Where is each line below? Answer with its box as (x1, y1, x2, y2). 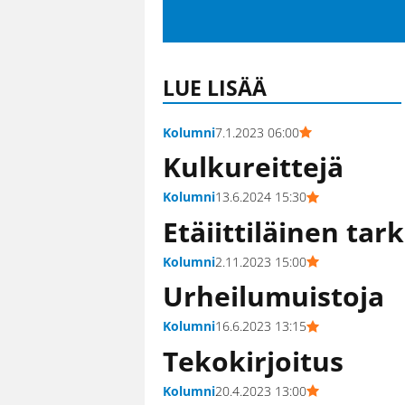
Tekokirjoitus (163, 342, 344, 380)
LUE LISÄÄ (163, 72, 267, 102)
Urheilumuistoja (163, 278, 384, 316)
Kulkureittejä (163, 148, 344, 186)
